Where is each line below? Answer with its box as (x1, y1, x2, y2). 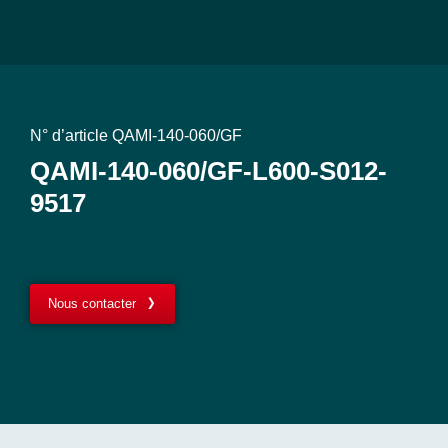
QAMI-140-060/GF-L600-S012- (30, 155, 387, 186)
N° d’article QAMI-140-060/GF (30, 127, 242, 144)
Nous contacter (47, 296, 136, 312)
